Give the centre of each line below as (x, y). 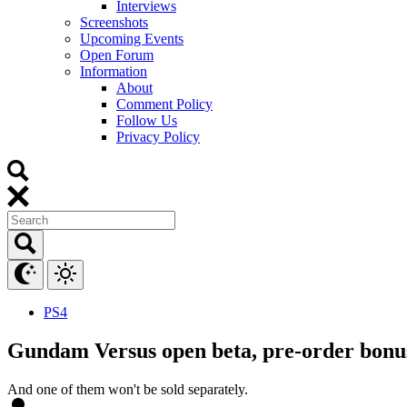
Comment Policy (164, 104)
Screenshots (114, 22)
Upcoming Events (132, 38)
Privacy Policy (158, 136)
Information (114, 71)
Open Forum (117, 55)
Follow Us (147, 120)
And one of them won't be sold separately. (128, 389)
